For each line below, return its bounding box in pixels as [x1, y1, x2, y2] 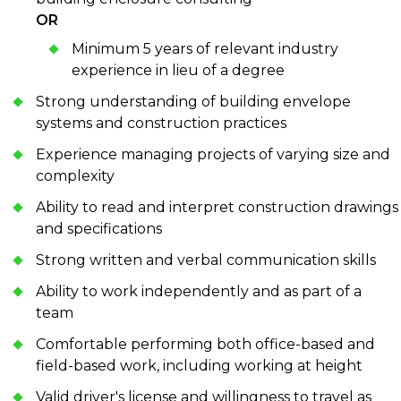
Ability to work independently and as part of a [36, 283, 362, 301]
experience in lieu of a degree [72, 62, 285, 80]
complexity [36, 167, 115, 185]
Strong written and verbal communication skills [36, 252, 376, 269]
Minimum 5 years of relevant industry [72, 40, 338, 58]
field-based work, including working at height [36, 357, 363, 375]
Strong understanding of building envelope [36, 93, 351, 111]
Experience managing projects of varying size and [36, 146, 390, 164]
